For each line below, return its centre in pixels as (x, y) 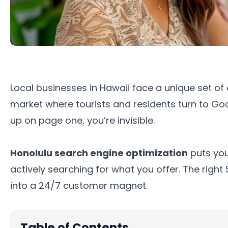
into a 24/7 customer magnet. (79, 185)
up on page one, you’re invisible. (82, 120)
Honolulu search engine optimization (99, 153)
